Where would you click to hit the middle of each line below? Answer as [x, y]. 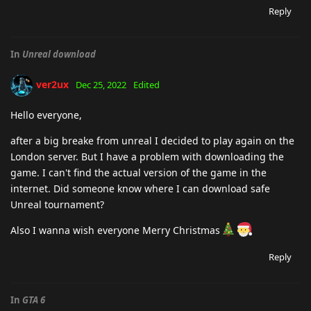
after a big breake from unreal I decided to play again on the [152, 141]
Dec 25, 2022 [101, 84]
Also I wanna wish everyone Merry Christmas [115, 230]
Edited [146, 84]
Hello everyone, [46, 115]
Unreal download [59, 54]
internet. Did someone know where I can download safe [140, 188]
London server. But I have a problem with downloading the [147, 157]
